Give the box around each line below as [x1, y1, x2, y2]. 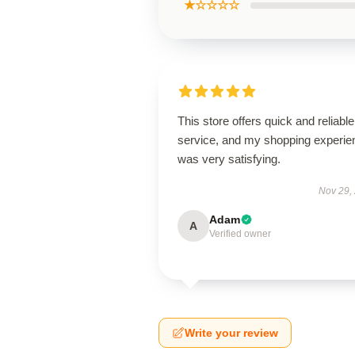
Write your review [185, 326, 278, 339]
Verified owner [209, 228, 271, 239]
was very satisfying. [177, 152, 281, 166]
